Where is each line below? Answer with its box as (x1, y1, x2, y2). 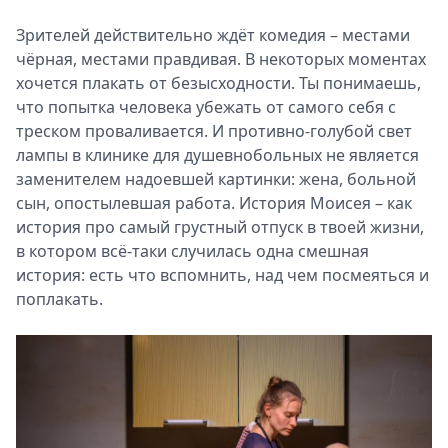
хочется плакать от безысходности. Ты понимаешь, (16, 72, 421, 95)
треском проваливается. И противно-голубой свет (16, 120, 412, 143)
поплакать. (16, 288, 103, 311)
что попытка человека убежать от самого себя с (16, 96, 396, 119)
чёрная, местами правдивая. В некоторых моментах (16, 48, 426, 71)
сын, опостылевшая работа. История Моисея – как (16, 192, 412, 215)
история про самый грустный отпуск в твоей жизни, (16, 216, 424, 239)
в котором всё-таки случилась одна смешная (16, 240, 369, 263)
